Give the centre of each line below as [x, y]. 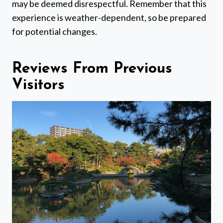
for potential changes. [55, 32]
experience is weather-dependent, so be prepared [109, 18]
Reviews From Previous [92, 69]
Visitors [38, 86]
